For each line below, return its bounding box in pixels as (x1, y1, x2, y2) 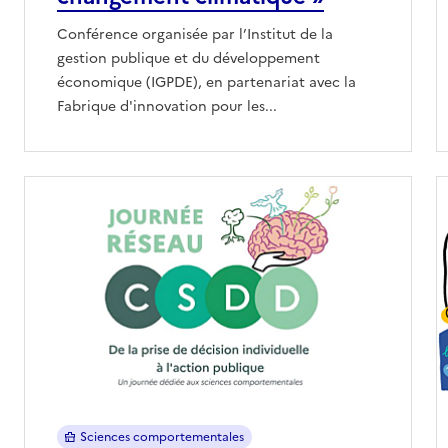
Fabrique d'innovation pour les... (57, 95, 277, 117)
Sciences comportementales (79, 427, 244, 446)
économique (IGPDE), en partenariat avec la (57, 71, 356, 93)
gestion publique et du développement (57, 47, 320, 69)
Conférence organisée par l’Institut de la (57, 23, 333, 45)
